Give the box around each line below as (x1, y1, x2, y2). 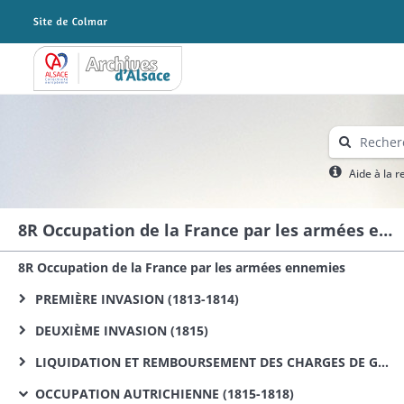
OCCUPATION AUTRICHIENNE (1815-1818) (32, 385, 294, 402)
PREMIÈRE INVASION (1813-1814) (32, 290, 239, 308)
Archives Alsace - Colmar (32, 65, 181, 83)
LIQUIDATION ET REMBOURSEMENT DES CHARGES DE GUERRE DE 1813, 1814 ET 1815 (32, 353, 378, 371)
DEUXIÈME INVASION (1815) (32, 322, 208, 339)
